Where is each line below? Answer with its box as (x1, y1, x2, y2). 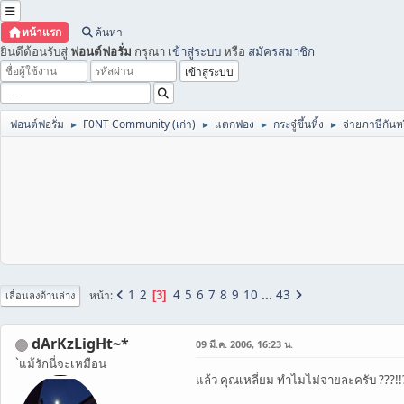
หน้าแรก (21, 24, 61, 40)
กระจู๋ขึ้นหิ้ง (273, 116, 324, 132)
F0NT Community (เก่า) (83, 116, 196, 132)
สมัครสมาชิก (248, 43, 315, 60)
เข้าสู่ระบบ (168, 43, 221, 60)
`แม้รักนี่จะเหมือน (15, 355, 106, 372)
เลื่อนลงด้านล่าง (5, 289, 75, 302)
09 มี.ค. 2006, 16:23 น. (196, 337, 293, 351)
